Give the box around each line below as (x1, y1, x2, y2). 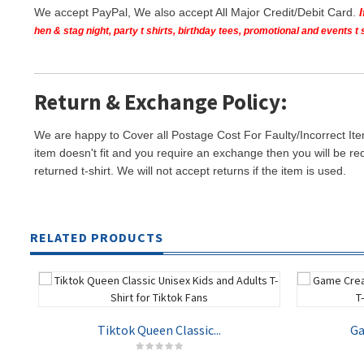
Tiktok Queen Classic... (97, 322, 221, 338)
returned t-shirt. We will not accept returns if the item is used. (34, 164, 349, 177)
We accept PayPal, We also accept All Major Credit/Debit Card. (34, 6, 359, 19)
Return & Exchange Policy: (34, 88, 288, 115)
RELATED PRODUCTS (30, 229, 163, 245)
